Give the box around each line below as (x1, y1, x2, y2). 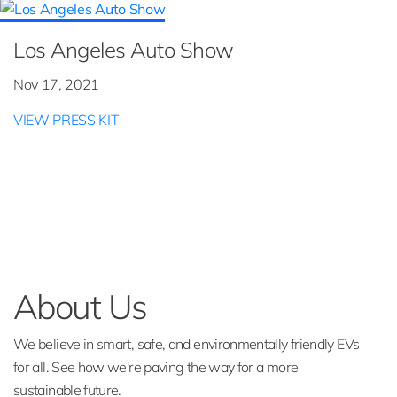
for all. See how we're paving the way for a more (13, 357, 299, 376)
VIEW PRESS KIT (13, 110, 120, 128)
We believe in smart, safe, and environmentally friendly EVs (13, 334, 360, 353)
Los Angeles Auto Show (13, 35, 234, 63)
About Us (13, 284, 147, 328)
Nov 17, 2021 (13, 74, 100, 93)
